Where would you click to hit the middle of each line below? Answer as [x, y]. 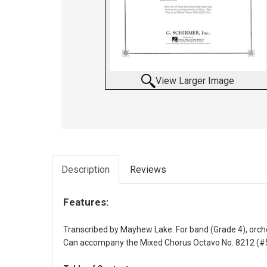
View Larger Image [195, 81]
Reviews [148, 170]
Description [86, 170]
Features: [86, 202]
